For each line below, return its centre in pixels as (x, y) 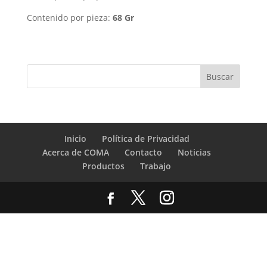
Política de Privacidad (145, 139)
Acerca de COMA (76, 152)
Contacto (144, 152)
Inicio (75, 139)
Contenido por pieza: (69, 18)
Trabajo (156, 166)
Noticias (195, 152)
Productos (104, 166)
